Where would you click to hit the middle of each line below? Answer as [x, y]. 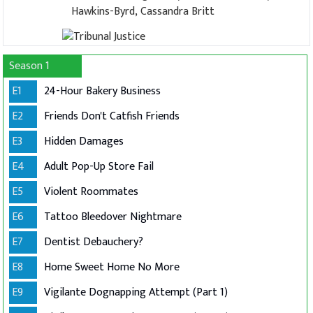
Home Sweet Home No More [112, 267]
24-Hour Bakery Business [102, 91]
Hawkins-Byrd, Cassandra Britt [143, 12]
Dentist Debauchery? [94, 242]
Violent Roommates [91, 192]
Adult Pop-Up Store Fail [99, 167]
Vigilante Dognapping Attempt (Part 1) [136, 292]
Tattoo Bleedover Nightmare [113, 217]
